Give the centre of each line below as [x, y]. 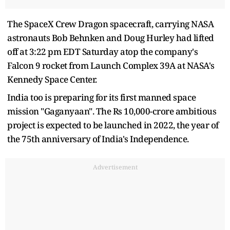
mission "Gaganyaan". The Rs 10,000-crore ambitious [112, 111]
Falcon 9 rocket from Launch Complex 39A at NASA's [111, 65]
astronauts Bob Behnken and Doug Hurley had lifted [111, 37]
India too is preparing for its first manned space [102, 97]
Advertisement [115, 167]
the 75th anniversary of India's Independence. [98, 139]
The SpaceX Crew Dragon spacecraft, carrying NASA [110, 24]
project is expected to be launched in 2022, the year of [113, 125]
